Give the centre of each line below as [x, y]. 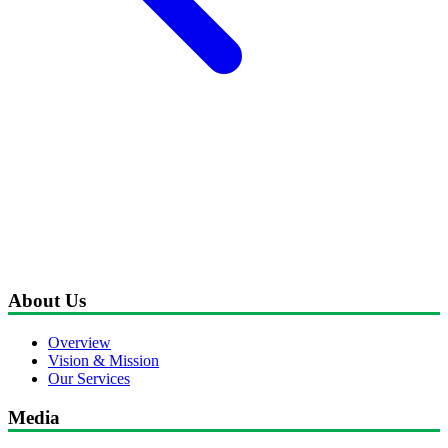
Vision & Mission [103, 361]
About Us [47, 301]
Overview [79, 343]
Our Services [89, 379]
